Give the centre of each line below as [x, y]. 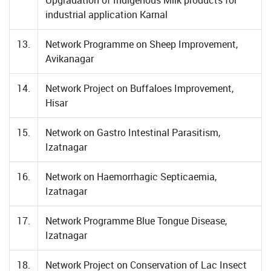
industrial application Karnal [106, 15]
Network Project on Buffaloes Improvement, [139, 88]
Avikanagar [70, 59]
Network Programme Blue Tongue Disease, [136, 221]
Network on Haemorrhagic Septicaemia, [131, 177]
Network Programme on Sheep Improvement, [142, 44]
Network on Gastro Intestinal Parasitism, [133, 132]
